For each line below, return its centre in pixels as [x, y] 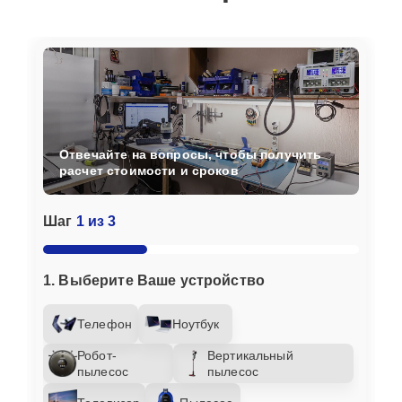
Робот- [97, 355]
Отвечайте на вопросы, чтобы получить [191, 154]
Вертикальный [250, 355]
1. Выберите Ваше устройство [154, 280]
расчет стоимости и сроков [149, 170]
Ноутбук [196, 323]
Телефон [105, 323]
